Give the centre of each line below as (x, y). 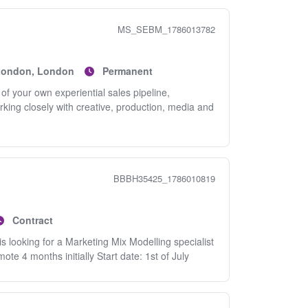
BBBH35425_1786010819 (164, 178)
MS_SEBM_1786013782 (166, 29)
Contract (32, 220)
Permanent (127, 71)
